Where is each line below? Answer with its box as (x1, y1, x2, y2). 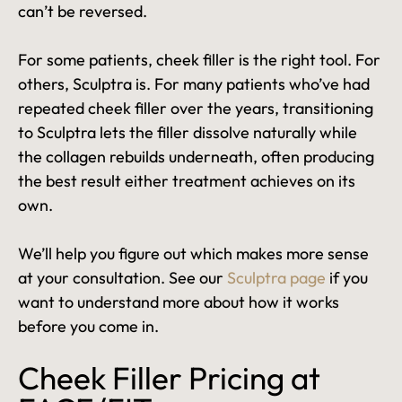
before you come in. (18, 316, 159, 337)
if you (326, 267, 368, 289)
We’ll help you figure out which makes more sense (18, 243, 369, 265)
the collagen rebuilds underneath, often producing (18, 146, 374, 168)
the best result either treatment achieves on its (18, 170, 355, 192)
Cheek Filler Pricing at (18, 358, 320, 398)
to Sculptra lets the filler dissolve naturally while (18, 122, 357, 144)
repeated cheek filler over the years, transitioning (18, 98, 373, 119)
